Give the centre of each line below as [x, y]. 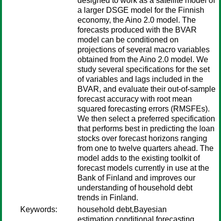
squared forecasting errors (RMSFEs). [144, 109]
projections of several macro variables [144, 50]
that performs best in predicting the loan [146, 129]
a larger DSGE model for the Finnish [141, 10]
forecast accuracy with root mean [135, 99]
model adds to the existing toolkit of [139, 158]
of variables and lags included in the [140, 79]
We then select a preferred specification [146, 119]
